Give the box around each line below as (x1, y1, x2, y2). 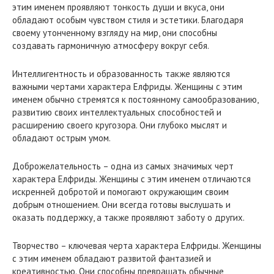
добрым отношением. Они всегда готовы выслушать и (12, 198, 231, 210)
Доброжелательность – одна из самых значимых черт (12, 160, 234, 172)
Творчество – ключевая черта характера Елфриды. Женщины (12, 239, 261, 251)
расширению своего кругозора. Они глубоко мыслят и (12, 119, 227, 131)
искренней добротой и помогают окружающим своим (12, 185, 229, 198)
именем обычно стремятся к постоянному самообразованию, (12, 93, 258, 105)
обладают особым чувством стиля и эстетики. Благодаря (12, 13, 243, 26)
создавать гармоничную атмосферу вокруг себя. (12, 39, 209, 51)
